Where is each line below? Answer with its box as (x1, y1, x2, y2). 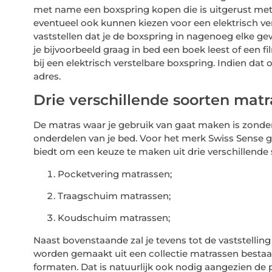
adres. (33, 70, 61, 82)
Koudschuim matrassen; (57, 212, 170, 224)
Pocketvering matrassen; (57, 168, 172, 180)
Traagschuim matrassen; (57, 189, 171, 202)
